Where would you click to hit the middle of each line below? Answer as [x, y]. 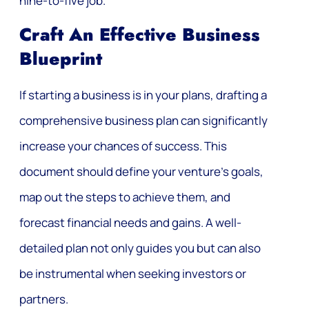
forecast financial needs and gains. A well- [130, 223]
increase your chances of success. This [123, 146]
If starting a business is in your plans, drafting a [143, 95]
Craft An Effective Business [140, 35]
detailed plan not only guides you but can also [140, 248]
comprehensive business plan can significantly [143, 121]
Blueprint [61, 59]
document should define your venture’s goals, [141, 172]
